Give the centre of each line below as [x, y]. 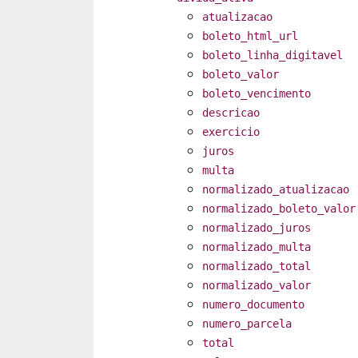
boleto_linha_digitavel [272, 56]
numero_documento [253, 305]
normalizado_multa [257, 247]
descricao [231, 113]
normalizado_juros [257, 228]
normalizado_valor [257, 286]
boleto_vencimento [257, 94]
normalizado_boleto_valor [279, 209]
